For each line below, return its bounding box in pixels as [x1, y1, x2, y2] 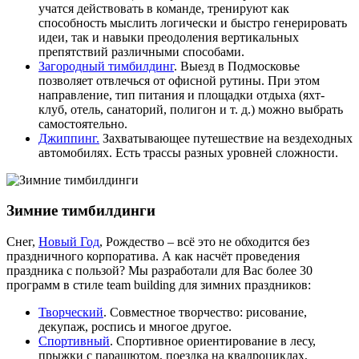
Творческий [38, 305, 103, 319]
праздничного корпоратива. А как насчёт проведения [6, 248, 300, 263]
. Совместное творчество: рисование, [103, 305, 307, 319]
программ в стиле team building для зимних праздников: [6, 277, 311, 292]
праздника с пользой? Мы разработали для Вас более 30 [6, 263, 313, 277]
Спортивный [38, 333, 110, 348]
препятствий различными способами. [38, 44, 244, 58]
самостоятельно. [38, 116, 127, 131]
